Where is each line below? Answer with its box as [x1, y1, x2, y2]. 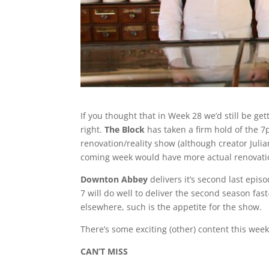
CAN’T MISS [80, 246, 128, 258]
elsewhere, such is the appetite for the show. [80, 201, 262, 213]
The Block [104, 124, 145, 136]
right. [80, 124, 105, 136]
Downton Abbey [80, 174, 148, 186]
